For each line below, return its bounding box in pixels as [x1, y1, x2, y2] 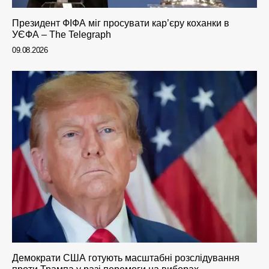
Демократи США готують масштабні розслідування [12, 252, 240, 263]
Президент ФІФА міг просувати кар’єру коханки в [12, 18, 229, 29]
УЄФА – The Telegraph [12, 29, 111, 40]
